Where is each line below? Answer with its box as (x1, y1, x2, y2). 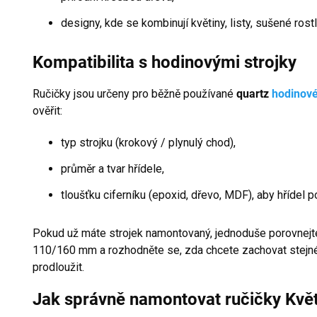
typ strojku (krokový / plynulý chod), (61, 136, 236, 150)
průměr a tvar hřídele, (61, 162, 164, 176)
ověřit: (33, 104, 62, 118)
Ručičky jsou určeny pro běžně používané (33, 87, 236, 101)
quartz (236, 87, 272, 101)
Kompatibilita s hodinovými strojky (33, 52, 296, 73)
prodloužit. (33, 260, 84, 275)
